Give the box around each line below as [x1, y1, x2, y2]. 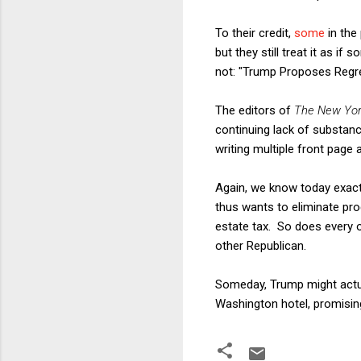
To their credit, [215, 25, 294, 40]
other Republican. [215, 238, 306, 253]
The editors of [215, 102, 294, 118]
